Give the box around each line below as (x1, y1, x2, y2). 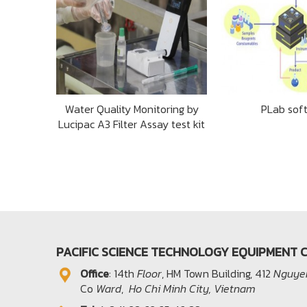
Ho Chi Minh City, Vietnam (129, 280, 256, 297)
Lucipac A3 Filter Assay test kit (58, 116, 205, 133)
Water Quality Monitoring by (64, 101, 199, 118)
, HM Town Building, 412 (162, 265, 273, 282)
